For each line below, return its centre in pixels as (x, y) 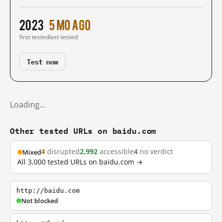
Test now (42, 61)
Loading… (28, 105)
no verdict (155, 152)
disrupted (62, 152)
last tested (63, 37)
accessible (116, 152)
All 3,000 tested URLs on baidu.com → (80, 162)
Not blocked (40, 201)
